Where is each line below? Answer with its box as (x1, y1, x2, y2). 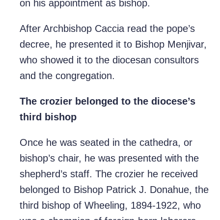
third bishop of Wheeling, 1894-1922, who (20, 200, 201, 211)
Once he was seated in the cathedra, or (20, 137, 192, 148)
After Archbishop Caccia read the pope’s (20, 23, 195, 34)
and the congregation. (20, 70, 115, 82)
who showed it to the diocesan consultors (20, 55, 199, 66)
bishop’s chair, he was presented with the (20, 153, 199, 164)
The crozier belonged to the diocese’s (20, 96, 195, 107)
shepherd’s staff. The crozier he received (20, 168, 198, 180)
